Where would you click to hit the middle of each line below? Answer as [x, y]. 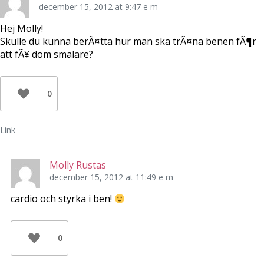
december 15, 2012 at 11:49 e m [111, 177]
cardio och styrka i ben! [62, 199]
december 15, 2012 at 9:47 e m [98, 7]
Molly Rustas [77, 165]
